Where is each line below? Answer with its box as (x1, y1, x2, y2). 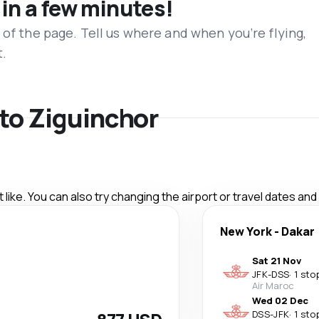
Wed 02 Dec (252, 293, 308, 307)
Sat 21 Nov (252, 253, 301, 267)
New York (220, 223, 272, 239)
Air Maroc (252, 278, 294, 292)
